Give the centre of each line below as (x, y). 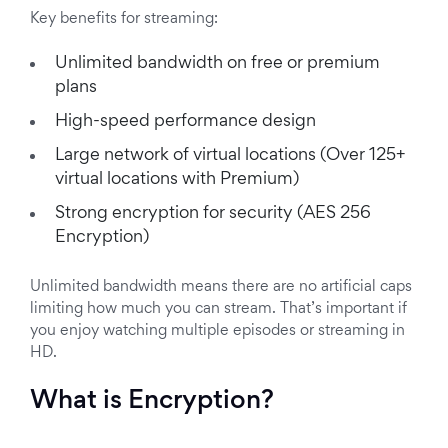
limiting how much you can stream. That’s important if (218, 309)
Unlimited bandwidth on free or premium (217, 64)
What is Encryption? (155, 402)
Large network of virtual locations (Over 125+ (230, 156)
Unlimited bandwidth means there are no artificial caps (221, 287)
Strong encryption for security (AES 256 (213, 214)
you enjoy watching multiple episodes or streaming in (217, 331)
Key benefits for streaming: (124, 19)
